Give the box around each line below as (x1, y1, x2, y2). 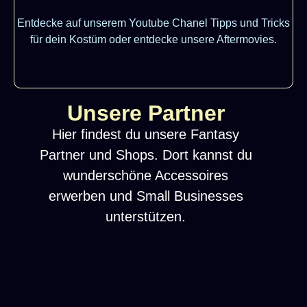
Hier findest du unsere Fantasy (52, 126, 240, 142)
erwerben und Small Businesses (48, 188, 243, 204)
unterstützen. (106, 208, 186, 224)
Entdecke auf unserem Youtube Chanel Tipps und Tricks (17, 16, 290, 29)
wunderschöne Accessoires (63, 167, 229, 183)
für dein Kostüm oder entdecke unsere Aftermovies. (30, 33, 277, 45)
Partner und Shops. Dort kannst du (39, 147, 252, 162)
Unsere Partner (66, 100, 225, 125)
